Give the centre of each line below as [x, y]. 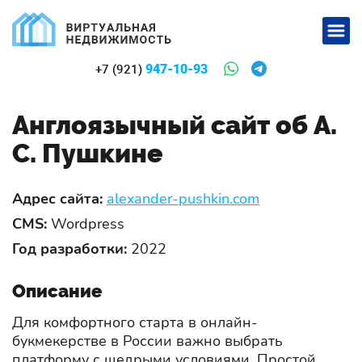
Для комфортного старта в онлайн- [135, 322]
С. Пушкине [87, 153]
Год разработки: [69, 248]
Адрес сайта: [57, 198]
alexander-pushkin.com [183, 198]
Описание [57, 290]
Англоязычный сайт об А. [175, 124]
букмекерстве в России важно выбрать [147, 341]
